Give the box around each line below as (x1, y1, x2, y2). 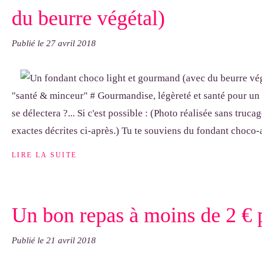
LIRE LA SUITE (12, 151, 77, 159)
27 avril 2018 (46, 39, 96, 48)
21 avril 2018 (46, 236, 96, 245)
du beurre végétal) (12, 6, 165, 30)
